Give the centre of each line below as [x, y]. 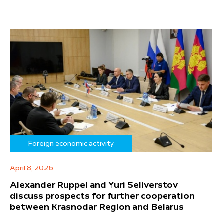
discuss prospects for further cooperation [102, 196]
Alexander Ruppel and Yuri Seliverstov [94, 185]
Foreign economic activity [71, 143]
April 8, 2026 [31, 168]
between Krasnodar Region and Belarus [97, 207]
